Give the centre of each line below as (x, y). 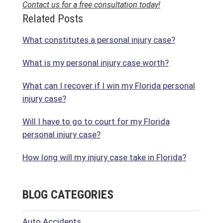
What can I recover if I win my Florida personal (109, 85)
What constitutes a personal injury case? (99, 40)
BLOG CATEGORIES (68, 194)
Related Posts (53, 18)
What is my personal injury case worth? (95, 62)
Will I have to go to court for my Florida (96, 121)
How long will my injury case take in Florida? (104, 157)
